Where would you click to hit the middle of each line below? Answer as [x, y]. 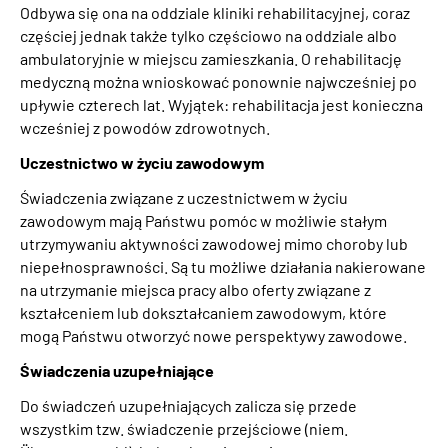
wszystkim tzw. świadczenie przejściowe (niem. [184, 428]
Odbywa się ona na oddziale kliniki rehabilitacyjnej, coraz [215, 12]
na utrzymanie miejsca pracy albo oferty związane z [195, 289]
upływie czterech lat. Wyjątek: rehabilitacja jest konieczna [221, 104]
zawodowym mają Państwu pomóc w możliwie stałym [203, 220]
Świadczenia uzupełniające [117, 370]
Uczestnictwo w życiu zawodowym [142, 162]
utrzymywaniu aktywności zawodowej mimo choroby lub [214, 243]
